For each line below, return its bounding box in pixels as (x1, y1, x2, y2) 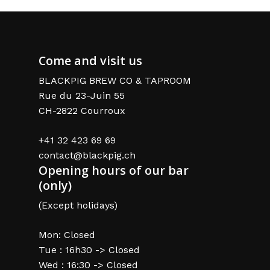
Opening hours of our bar (39, 162, 189, 178)
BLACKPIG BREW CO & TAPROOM (39, 74, 191, 86)
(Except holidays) (39, 199, 118, 211)
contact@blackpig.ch (39, 149, 136, 161)
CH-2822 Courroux (39, 104, 125, 116)
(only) (39, 177, 72, 193)
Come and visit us (39, 52, 142, 69)
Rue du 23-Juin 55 (39, 89, 125, 101)
